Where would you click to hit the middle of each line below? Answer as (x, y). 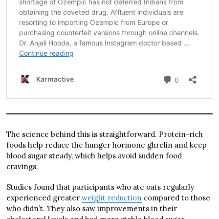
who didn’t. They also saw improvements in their (92, 208)
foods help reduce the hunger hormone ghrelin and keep (107, 145)
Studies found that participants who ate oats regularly (100, 187)
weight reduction (112, 197)
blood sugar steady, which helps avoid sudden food (94, 155)
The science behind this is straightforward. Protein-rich (105, 134)
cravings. (22, 166)
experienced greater (44, 197)
